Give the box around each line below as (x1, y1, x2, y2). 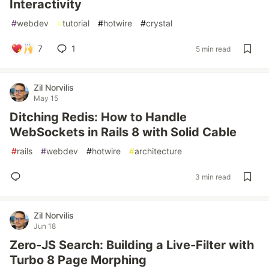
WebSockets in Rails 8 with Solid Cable (10, 125, 237, 139)
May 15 (34, 94, 58, 103)
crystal (146, 18, 172, 28)
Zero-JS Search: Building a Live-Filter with (10, 238, 254, 252)
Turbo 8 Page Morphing (10, 253, 147, 267)
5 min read (196, 44, 231, 53)
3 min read (195, 172, 231, 181)
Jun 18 (34, 222, 56, 231)
